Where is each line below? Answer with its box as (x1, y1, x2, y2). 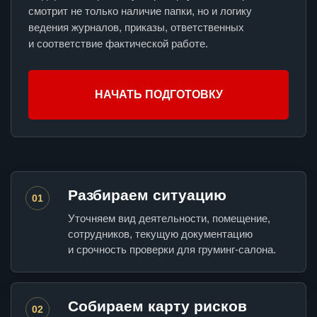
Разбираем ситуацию (68, 187, 226, 204)
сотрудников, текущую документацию (68, 228, 253, 241)
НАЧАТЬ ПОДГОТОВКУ (94, 88, 223, 101)
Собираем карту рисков (68, 298, 247, 315)
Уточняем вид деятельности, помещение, (68, 212, 270, 225)
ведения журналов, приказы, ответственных (28, 21, 244, 34)
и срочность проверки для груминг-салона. (68, 243, 276, 256)
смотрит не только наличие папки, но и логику (28, 5, 252, 18)
